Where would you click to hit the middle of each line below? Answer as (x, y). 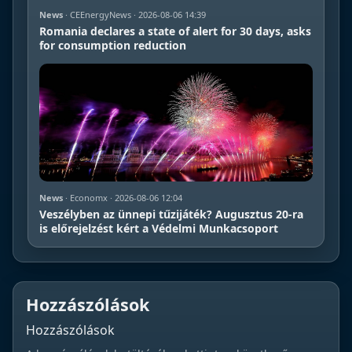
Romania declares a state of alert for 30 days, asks (175, 31)
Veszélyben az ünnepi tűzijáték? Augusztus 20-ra (171, 214)
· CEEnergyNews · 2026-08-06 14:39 (134, 14)
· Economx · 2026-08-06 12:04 (123, 197)
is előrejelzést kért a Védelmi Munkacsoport (159, 228)
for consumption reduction (113, 45)
